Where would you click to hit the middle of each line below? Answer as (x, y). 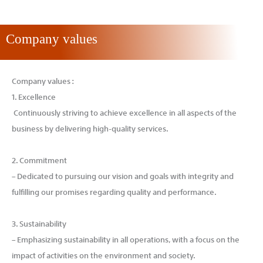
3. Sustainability (39, 223)
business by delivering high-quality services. (90, 127)
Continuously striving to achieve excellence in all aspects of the (124, 112)
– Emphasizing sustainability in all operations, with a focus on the (126, 239)
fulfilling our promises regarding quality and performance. (114, 191)
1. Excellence (34, 96)
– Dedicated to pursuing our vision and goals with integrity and (123, 175)
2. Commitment (39, 159)
